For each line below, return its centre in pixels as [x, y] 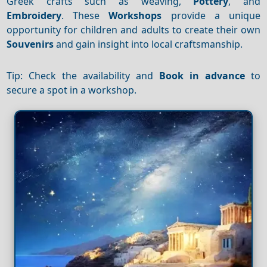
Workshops [135, 15]
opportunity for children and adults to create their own [133, 30]
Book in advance [202, 75]
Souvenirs [30, 44]
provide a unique [211, 15]
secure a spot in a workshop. [72, 90]
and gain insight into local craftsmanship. [148, 44]
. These [85, 15]
